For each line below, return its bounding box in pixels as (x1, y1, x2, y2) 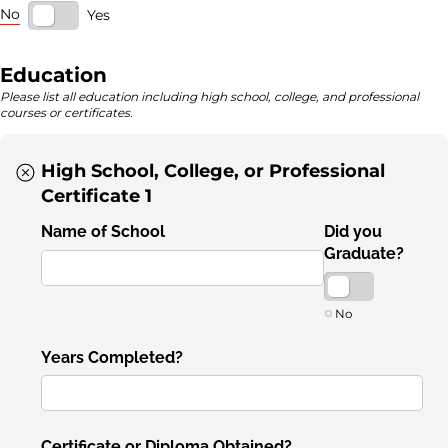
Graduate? (323, 244, 404, 264)
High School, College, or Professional (41, 159, 386, 182)
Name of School (41, 222, 166, 242)
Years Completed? (41, 347, 184, 367)
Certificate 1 (41, 184, 153, 207)
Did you (323, 222, 382, 242)
